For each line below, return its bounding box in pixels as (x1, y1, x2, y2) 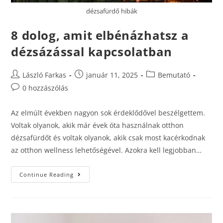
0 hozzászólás (22, 83, 69, 93)
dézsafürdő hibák (86, 6, 137, 16)
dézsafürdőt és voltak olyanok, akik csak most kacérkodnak (11, 133, 206, 143)
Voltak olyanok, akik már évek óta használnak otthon (11, 120, 184, 130)
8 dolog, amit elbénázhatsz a (11, 27, 189, 44)
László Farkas (22, 70, 67, 80)
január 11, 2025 (86, 70, 138, 80)
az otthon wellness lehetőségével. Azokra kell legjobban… (11, 145, 202, 155)
